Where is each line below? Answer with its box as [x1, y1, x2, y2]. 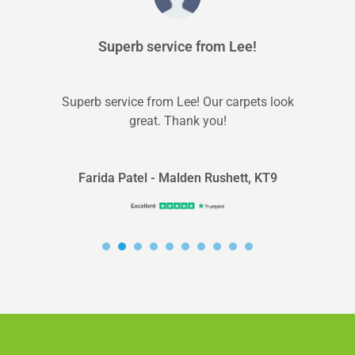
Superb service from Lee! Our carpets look [61, 94, 294, 109]
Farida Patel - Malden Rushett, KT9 [78, 170, 277, 185]
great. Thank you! [128, 113, 227, 128]
